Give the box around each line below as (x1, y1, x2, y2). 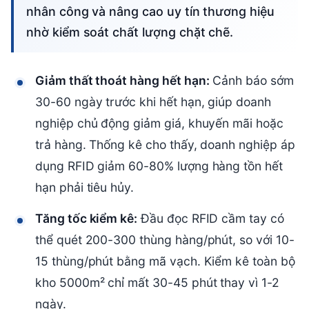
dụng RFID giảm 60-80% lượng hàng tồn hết (35, 159, 283, 174)
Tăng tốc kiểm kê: (35, 211, 138, 226)
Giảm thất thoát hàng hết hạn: (35, 73, 210, 88)
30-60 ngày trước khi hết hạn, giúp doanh (35, 94, 271, 110)
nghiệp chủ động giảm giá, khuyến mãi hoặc (35, 116, 283, 131)
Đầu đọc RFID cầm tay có (137, 211, 284, 226)
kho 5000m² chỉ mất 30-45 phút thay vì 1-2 (35, 275, 279, 290)
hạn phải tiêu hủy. (35, 180, 134, 195)
